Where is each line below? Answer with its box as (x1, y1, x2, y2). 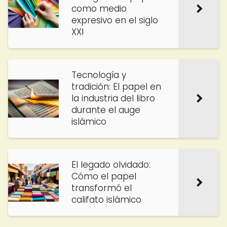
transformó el (71, 182, 132, 194)
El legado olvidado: (71, 159, 150, 171)
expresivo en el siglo (71, 14, 158, 26)
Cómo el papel (71, 170, 136, 182)
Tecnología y (71, 69, 126, 81)
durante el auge (71, 104, 140, 116)
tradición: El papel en (71, 81, 161, 93)
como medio (71, 3, 127, 15)
